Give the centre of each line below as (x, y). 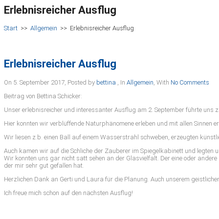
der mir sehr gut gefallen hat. (44, 165)
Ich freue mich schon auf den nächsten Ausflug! (68, 193)
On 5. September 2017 (34, 82)
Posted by (82, 82)
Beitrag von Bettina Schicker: (43, 96)
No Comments (190, 82)
